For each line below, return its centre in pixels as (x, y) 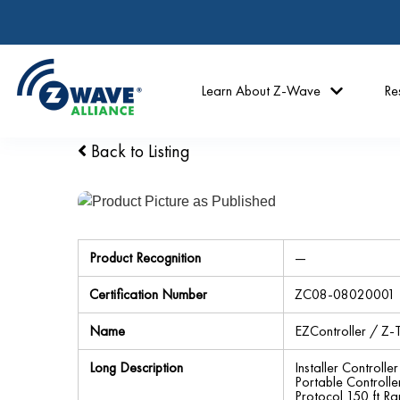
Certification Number (148, 294)
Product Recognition (145, 258)
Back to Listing (138, 151)
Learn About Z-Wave (261, 91)
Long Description (136, 367)
